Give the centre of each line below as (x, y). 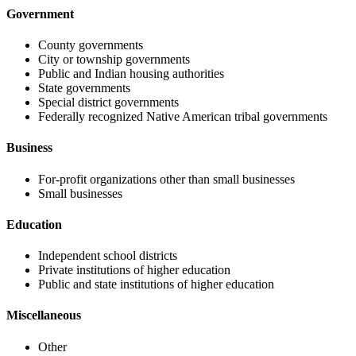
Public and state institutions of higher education (156, 284)
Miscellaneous (44, 315)
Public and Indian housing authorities (131, 74)
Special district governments (108, 103)
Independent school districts (108, 256)
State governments (84, 88)
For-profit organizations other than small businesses (166, 179)
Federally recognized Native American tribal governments (183, 117)
